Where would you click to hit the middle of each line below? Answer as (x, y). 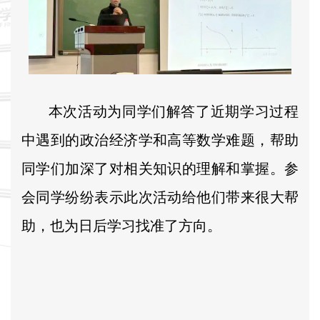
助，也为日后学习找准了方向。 (121, 225)
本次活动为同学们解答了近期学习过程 (171, 111)
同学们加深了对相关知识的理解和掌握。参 (160, 168)
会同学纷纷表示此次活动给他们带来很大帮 (160, 197)
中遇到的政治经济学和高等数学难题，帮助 (160, 140)
